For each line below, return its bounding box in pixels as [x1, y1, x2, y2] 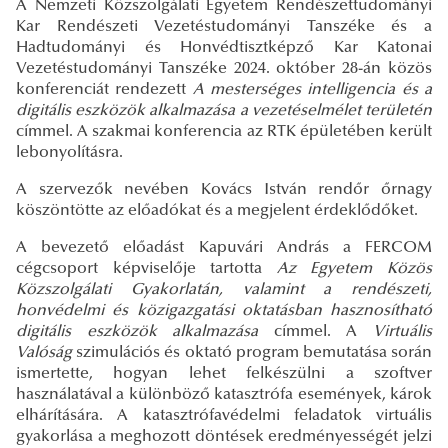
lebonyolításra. [16, 145, 123, 162]
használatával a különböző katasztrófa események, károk [16, 387, 432, 404]
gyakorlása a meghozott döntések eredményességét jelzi [16, 429, 432, 446]
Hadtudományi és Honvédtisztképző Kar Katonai [16, 40, 432, 57]
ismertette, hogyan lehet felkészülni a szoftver [16, 366, 432, 383]
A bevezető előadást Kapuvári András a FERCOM [16, 240, 432, 257]
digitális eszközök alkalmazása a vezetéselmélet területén [16, 103, 432, 120]
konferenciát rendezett [16, 82, 193, 99]
